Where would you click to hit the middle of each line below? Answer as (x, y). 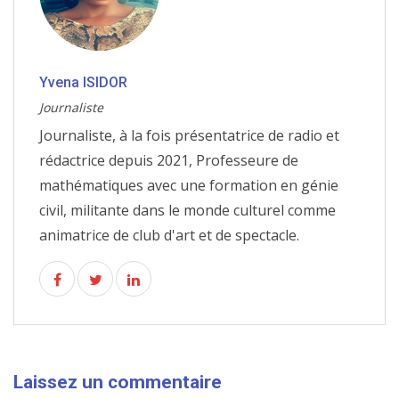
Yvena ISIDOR (83, 83)
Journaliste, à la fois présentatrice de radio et (189, 136)
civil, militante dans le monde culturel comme (187, 211)
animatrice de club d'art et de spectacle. (169, 236)
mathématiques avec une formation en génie (189, 186)
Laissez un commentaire (118, 383)
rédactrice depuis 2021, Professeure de (169, 161)
